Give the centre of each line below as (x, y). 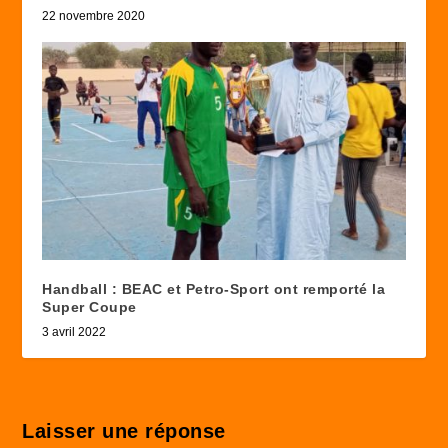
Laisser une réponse (124, 431)
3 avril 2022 (74, 332)
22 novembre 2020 (94, 16)
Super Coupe (89, 307)
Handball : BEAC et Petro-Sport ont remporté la (214, 289)
